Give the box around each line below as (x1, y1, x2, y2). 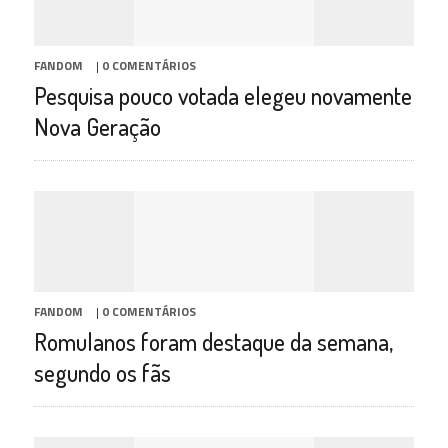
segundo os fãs (33, 357, 171, 389)
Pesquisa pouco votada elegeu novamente (33, 80, 412, 112)
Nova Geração (33, 111, 161, 143)
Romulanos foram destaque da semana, (33, 326, 393, 358)
